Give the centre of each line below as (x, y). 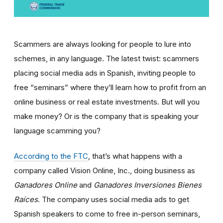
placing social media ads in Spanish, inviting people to (105, 73)
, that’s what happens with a (135, 156)
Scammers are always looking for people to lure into (103, 44)
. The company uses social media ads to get (113, 200)
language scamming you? (57, 131)
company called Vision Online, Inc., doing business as (105, 171)
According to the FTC (51, 156)
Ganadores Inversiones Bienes (148, 185)
